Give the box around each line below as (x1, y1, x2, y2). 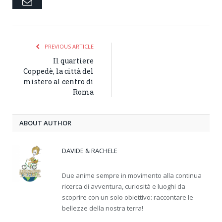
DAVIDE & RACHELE (62, 146, 117, 155)
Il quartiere (53, 55, 94, 65)
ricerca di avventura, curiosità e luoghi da (62, 181, 185, 191)
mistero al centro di (23, 76, 94, 86)
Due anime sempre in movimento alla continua (62, 170, 202, 180)
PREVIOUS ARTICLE (43, 42, 94, 50)
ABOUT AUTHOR (19, 118, 71, 127)
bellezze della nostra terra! (62, 203, 143, 213)
